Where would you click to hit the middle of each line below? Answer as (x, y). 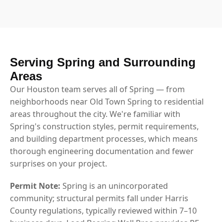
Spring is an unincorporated (114, 186)
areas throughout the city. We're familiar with (95, 114)
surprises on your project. (58, 163)
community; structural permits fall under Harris (99, 198)
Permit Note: (35, 186)
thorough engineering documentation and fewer (102, 151)
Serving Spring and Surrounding (103, 62)
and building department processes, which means (104, 139)
